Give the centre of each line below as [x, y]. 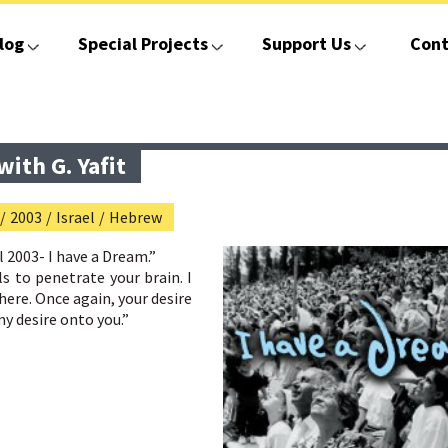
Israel [75, 217]
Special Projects [142, 43]
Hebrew [135, 217]
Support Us [306, 43]
